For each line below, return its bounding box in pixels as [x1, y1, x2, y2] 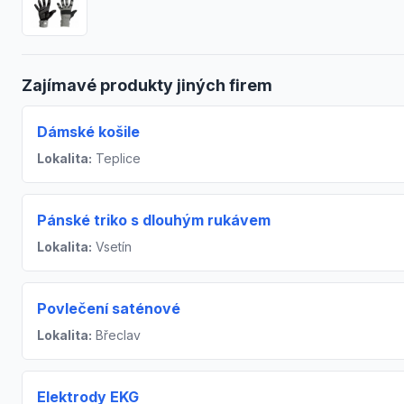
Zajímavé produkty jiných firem [22, 76, 272, 96]
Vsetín [92, 239, 132, 255]
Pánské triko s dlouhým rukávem [37, 211, 271, 230]
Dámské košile [37, 123, 140, 142]
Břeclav [92, 327, 141, 344]
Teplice [92, 151, 141, 167]
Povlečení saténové [37, 299, 180, 318]
